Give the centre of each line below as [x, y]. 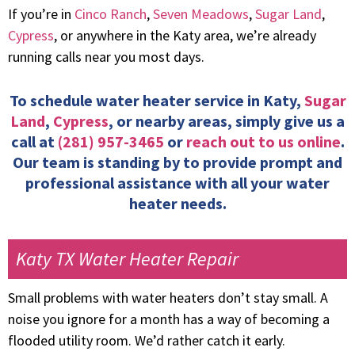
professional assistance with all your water [177, 182]
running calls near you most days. [106, 56]
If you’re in [41, 13]
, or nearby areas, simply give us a [227, 120]
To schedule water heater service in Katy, [157, 100]
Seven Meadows [201, 13]
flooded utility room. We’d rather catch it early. [147, 340]
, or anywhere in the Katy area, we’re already [185, 35]
